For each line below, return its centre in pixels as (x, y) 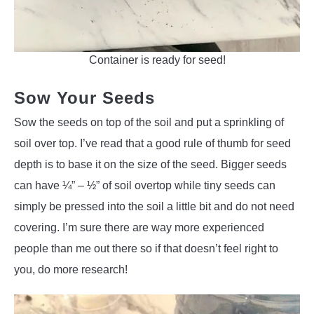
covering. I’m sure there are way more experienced (139, 228)
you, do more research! (71, 270)
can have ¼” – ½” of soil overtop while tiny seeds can (145, 186)
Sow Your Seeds (84, 98)
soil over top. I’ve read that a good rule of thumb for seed (152, 144)
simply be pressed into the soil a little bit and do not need (154, 207)
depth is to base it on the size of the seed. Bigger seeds (150, 165)
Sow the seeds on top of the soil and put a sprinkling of (149, 123)
